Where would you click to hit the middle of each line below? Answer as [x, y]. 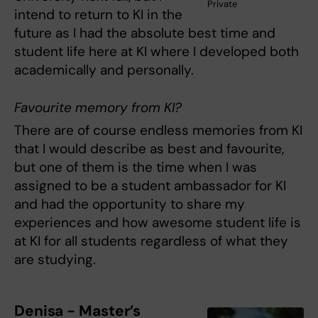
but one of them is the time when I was [136, 168]
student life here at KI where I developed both [157, 51]
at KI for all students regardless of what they [151, 241]
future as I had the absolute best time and [145, 33]
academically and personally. [104, 70]
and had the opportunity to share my [130, 204]
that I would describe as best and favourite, [149, 149]
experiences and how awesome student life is [158, 223]
